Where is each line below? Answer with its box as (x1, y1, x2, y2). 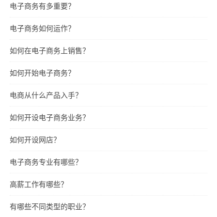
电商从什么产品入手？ (10, 90, 82, 100)
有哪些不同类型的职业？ (10, 201, 90, 211)
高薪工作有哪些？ (10, 179, 68, 189)
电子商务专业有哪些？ (10, 156, 82, 167)
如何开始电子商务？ (10, 67, 75, 77)
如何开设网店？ (10, 134, 61, 144)
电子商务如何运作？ (10, 23, 75, 33)
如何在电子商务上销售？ (10, 45, 90, 55)
